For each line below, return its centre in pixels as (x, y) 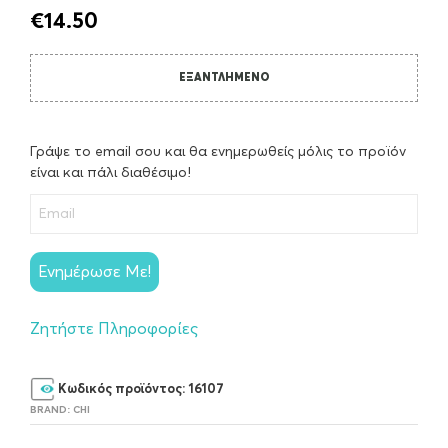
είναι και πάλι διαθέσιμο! (110, 172)
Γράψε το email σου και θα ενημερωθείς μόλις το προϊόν (218, 151)
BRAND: (51, 410)
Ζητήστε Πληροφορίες (114, 328)
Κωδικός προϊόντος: (121, 389)
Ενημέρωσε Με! (94, 271)
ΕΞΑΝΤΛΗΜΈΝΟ (224, 77)
